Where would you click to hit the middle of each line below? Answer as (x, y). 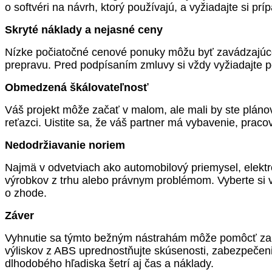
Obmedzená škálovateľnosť (77, 87)
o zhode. (26, 193)
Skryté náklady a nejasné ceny (84, 29)
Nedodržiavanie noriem (65, 145)
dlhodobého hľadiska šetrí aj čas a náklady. (109, 263)
